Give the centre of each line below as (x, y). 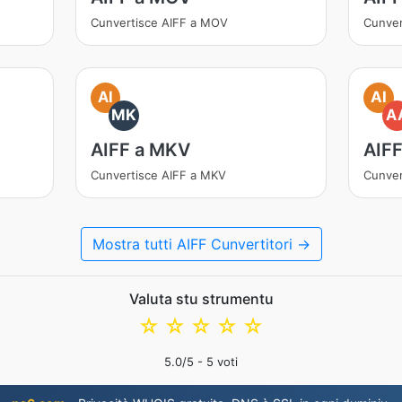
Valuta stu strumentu (201, 299)
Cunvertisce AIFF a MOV (159, 22)
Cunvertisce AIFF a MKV (158, 175)
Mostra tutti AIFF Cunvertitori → (201, 244)
